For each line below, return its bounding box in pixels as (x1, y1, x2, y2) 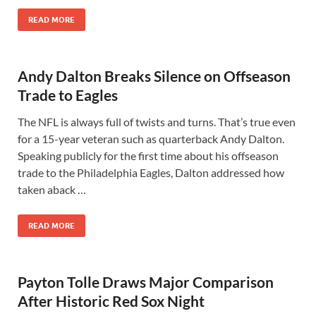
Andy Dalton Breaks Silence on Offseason (18, 67, 291, 85)
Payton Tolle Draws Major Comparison (18, 273, 274, 291)
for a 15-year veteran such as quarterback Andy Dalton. (18, 132, 284, 145)
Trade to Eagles (18, 86, 118, 104)
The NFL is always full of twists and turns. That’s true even (18, 115, 296, 128)
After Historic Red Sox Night (18, 292, 205, 310)
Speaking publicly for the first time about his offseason (18, 149, 279, 162)
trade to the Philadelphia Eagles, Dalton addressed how (18, 166, 284, 179)
